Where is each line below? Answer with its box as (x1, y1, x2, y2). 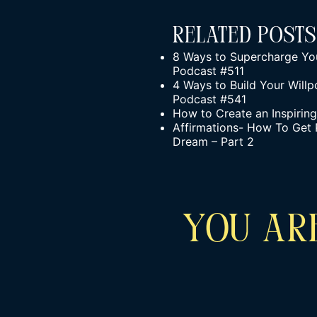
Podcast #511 (173, 64, 244, 78)
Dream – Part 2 (173, 134, 254, 149)
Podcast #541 (173, 92, 246, 106)
